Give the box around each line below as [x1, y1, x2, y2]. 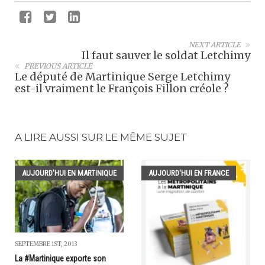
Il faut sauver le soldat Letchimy [82, 49, 250, 63]
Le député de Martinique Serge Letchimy [15, 70, 230, 84]
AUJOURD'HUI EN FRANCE [148, 169, 229, 178]
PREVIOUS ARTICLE [24, 62, 92, 71]
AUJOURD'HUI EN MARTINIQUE [22, 169, 117, 178]
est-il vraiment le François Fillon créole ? [15, 82, 229, 96]
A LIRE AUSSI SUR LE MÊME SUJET [15, 131, 188, 144]
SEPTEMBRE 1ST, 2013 [15, 240, 77, 248]
